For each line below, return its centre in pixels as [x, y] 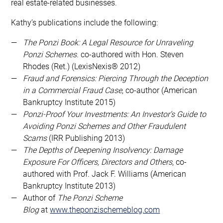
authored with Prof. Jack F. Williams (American [105, 173]
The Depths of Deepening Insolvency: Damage [103, 149]
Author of [40, 197]
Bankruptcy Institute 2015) [69, 102]
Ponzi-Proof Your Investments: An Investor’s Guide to [115, 113]
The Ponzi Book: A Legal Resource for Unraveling [108, 42]
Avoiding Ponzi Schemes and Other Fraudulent [105, 125]
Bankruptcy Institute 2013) [69, 185]
